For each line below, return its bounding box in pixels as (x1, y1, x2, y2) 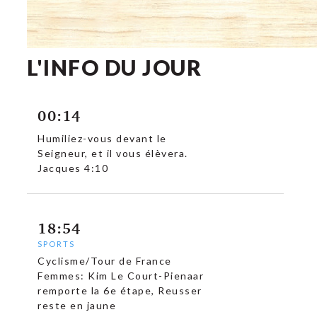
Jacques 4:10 (38, 162, 112, 174)
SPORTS (38, 239, 76, 248)
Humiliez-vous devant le (38, 132, 167, 144)
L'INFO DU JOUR (27, 54, 202, 80)
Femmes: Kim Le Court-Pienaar (38, 270, 204, 282)
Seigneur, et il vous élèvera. (38, 147, 188, 159)
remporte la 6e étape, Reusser (38, 284, 202, 296)
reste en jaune (38, 299, 117, 311)
